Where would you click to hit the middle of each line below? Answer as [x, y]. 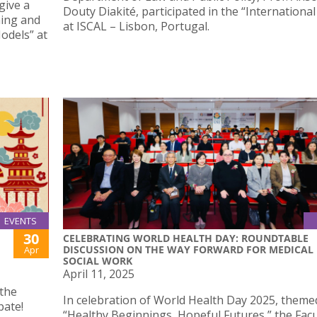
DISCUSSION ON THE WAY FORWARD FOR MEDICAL [188, 249]
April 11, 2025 [99, 273]
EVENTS [21, 220]
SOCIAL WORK [98, 260]
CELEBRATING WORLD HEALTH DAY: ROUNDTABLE [186, 238]
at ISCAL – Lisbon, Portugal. [136, 27]
